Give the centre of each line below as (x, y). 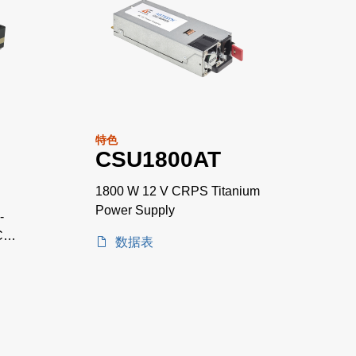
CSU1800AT (158, 159)
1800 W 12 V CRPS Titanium (178, 191)
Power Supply (135, 210)
